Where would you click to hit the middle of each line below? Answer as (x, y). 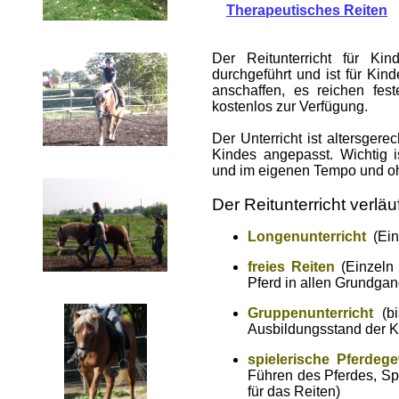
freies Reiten (292, 267)
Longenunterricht (307, 236)
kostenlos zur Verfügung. (290, 106)
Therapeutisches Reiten (307, 10)
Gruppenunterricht (310, 313)
